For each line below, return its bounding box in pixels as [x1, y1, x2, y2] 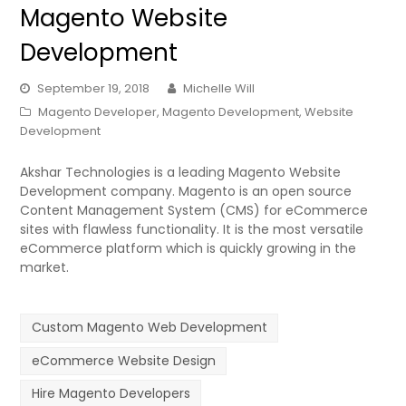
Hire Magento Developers [31, 384, 190, 403]
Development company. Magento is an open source [20, 182, 353, 201]
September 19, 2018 [37, 80, 150, 98]
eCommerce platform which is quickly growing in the [20, 239, 357, 258]
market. [20, 258, 70, 277]
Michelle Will [183, 80, 256, 98]
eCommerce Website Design [31, 351, 216, 370]
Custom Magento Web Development [31, 318, 267, 337]
